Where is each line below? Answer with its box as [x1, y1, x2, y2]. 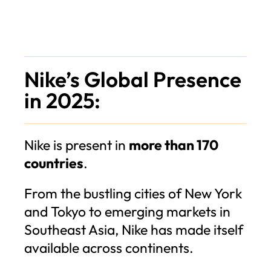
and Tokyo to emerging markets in [24, 202, 230, 220]
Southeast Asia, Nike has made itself [24, 220, 243, 238]
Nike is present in [24, 135, 129, 154]
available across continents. [24, 238, 194, 256]
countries [24, 154, 83, 172]
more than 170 [129, 135, 218, 154]
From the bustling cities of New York [24, 184, 242, 202]
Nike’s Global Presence [24, 65, 241, 93]
